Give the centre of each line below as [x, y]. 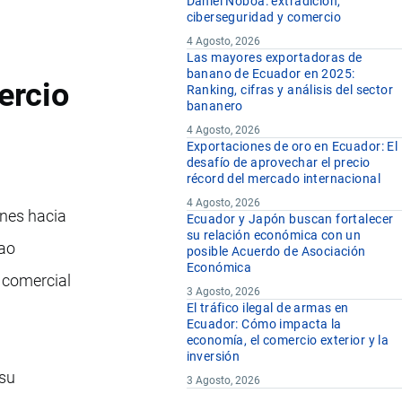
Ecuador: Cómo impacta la [264, 324]
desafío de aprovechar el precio [278, 163]
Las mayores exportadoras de [274, 58]
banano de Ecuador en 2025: [271, 74]
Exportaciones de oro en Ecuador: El [292, 147]
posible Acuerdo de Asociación [276, 252]
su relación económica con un [274, 236]
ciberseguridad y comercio [264, 17]
